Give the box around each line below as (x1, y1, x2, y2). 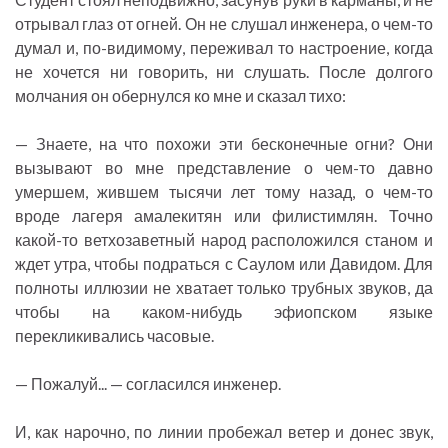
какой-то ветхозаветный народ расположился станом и (15, 230, 433, 250)
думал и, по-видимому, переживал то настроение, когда (15, 38, 433, 58)
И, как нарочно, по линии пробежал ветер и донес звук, (15, 422, 433, 442)
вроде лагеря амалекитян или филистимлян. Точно (15, 206, 433, 226)
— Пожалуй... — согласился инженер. (15, 374, 281, 394)
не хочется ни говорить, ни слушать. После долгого (15, 62, 433, 82)
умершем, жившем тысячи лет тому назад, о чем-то (15, 182, 433, 202)
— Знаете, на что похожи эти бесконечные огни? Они (15, 134, 433, 154)
